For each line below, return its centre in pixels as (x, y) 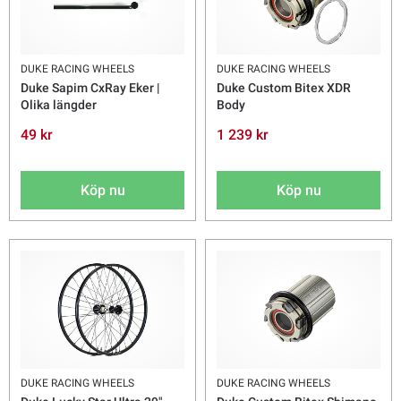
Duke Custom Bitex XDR (284, 88)
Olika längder (59, 105)
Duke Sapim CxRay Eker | (90, 88)
